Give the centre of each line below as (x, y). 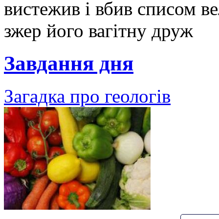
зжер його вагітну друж (99, 30)
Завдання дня (69, 63)
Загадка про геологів (87, 96)
